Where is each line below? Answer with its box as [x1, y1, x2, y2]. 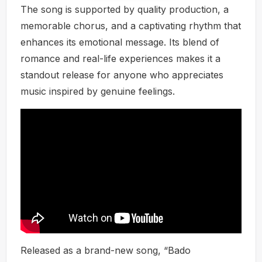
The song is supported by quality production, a [20, 3, 229, 15]
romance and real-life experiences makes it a [20, 52, 220, 64]
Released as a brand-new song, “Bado [20, 244, 191, 257]
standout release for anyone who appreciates [20, 68, 223, 81]
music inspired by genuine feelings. [20, 85, 175, 97]
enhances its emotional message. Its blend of [20, 36, 219, 48]
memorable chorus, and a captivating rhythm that [20, 19, 241, 32]
